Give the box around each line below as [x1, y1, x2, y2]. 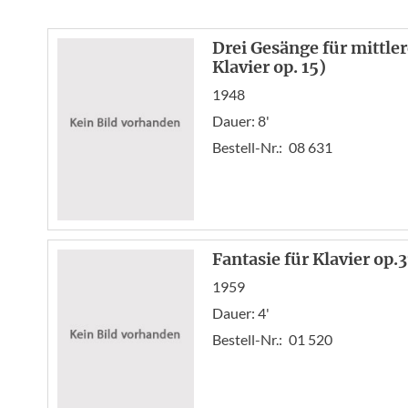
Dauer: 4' [212, 304, 270, 321]
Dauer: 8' [212, 112, 270, 129]
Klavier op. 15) [212, 56, 326, 77]
